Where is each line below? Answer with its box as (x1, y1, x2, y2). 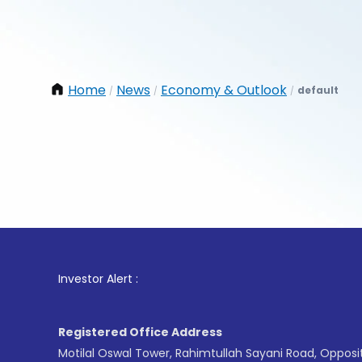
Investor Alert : (58, 271, 138, 287)
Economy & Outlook (161, 81, 287, 99)
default (297, 83, 339, 97)
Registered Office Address (58, 324, 222, 340)
